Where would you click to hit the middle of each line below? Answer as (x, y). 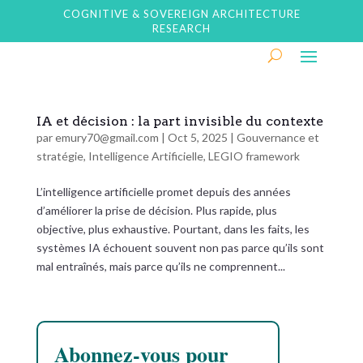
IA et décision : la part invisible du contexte (179, 121)
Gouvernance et (278, 137)
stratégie (60, 156)
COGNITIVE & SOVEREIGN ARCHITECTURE (181, 14)
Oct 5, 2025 (197, 137)
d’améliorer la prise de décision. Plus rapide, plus (156, 210)
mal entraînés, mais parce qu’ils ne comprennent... (160, 266)
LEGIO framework (254, 156)
